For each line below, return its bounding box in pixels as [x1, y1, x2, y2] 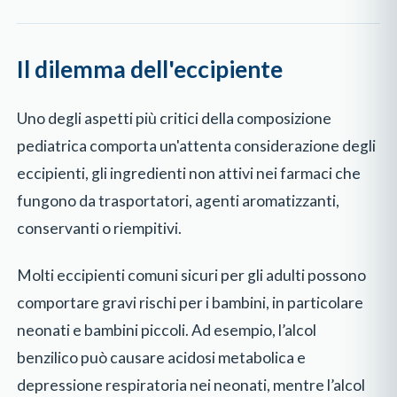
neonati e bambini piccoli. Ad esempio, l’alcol [17, 320, 317, 339]
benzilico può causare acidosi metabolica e [17, 347, 307, 367]
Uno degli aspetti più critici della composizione [17, 109, 332, 128]
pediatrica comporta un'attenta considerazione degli [17, 136, 377, 156]
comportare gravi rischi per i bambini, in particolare [17, 292, 364, 312]
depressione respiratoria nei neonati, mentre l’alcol [17, 375, 366, 394]
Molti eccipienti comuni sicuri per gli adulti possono [17, 265, 367, 284]
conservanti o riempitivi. [17, 219, 183, 238]
